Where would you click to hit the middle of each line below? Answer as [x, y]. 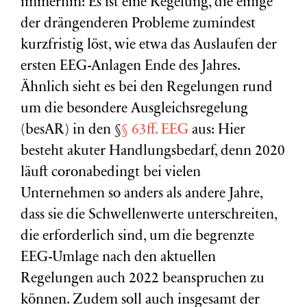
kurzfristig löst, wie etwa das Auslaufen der [149, 46]
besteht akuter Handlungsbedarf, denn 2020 [153, 152]
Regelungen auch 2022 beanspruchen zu [143, 279]
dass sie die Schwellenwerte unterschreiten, [149, 216]
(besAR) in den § [71, 131]
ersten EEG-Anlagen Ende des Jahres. [130, 67]
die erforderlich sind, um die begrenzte [137, 237]
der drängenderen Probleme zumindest [138, 24]
